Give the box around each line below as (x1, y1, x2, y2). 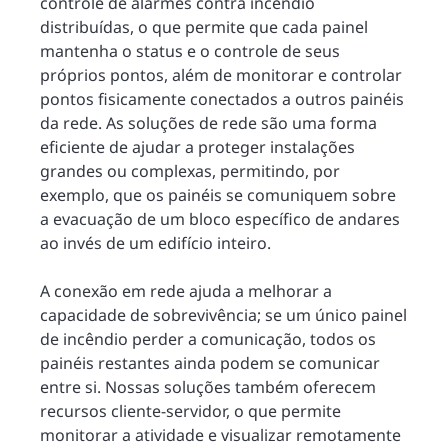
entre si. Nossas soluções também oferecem (40, 376, 376, 398)
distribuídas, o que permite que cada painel (40, 16, 368, 38)
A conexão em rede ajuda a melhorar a (40, 280, 332, 302)
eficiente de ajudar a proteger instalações (40, 136, 355, 158)
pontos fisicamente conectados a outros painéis (40, 88, 404, 110)
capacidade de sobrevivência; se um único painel (40, 304, 407, 326)
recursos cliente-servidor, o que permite (40, 400, 341, 422)
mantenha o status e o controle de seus (40, 40, 340, 62)
